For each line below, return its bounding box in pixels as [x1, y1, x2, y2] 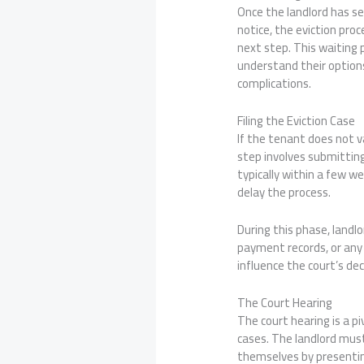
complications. [237, 71, 312, 95]
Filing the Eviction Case [237, 108, 356, 132]
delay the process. [237, 180, 331, 204]
